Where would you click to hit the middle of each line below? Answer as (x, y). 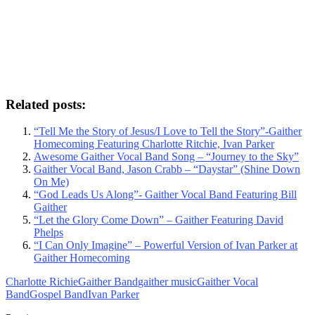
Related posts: (46, 104)
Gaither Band (108, 282)
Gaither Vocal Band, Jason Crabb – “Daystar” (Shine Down (167, 169)
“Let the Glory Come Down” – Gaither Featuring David (159, 220)
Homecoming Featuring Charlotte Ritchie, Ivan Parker (154, 144)
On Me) (51, 182)
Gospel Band (59, 295)
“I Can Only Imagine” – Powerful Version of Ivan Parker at (166, 245)
